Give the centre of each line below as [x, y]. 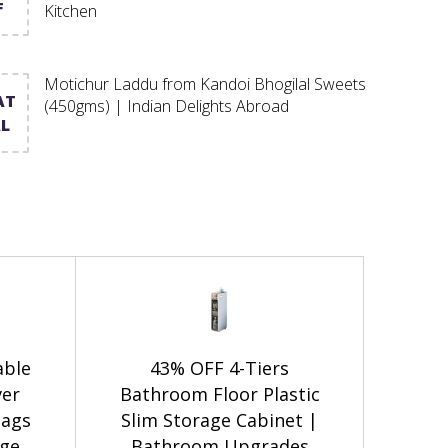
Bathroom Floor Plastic [219, 393]
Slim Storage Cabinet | [219, 419]
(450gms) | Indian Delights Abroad [166, 105]
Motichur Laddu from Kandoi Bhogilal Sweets [204, 83]
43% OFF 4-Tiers [219, 367]
